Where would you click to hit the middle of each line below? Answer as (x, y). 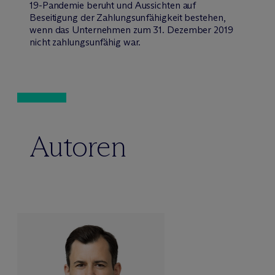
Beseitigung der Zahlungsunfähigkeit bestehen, (128, 17)
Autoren (78, 146)
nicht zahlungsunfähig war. (85, 42)
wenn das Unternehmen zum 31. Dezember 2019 (131, 29)
